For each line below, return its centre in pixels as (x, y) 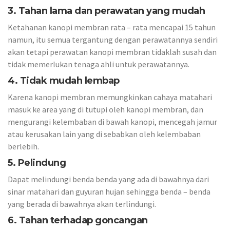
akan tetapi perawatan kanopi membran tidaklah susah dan (112, 52)
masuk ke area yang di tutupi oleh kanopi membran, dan (106, 109)
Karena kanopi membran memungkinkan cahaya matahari (110, 97)
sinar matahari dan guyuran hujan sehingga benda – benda (109, 191)
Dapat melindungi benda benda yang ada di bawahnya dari (108, 179)
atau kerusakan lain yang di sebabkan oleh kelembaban (104, 134)
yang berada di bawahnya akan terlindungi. (82, 204)
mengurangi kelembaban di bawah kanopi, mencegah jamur (112, 122)
